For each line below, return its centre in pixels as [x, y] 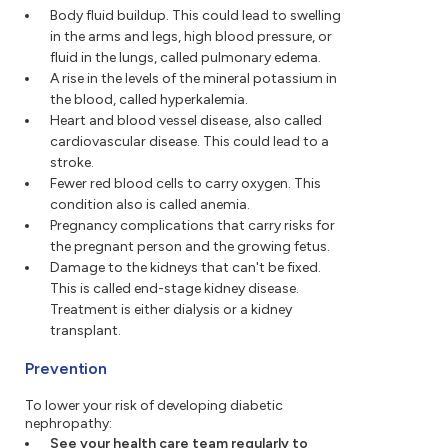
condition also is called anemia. [150, 205]
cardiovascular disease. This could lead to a [189, 142]
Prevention [66, 369]
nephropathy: [68, 424]
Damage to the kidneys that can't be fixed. [185, 268]
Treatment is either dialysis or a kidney [171, 310]
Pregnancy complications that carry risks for [192, 226]
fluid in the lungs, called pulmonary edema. [185, 58]
